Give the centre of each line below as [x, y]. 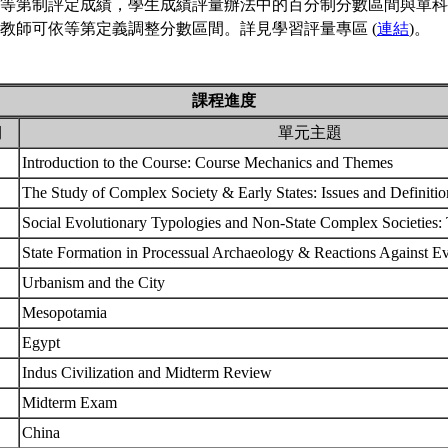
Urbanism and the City [95, 282]
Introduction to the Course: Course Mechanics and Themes [209, 162]
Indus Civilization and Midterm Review [149, 372]
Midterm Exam [71, 402]
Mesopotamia [66, 312]
